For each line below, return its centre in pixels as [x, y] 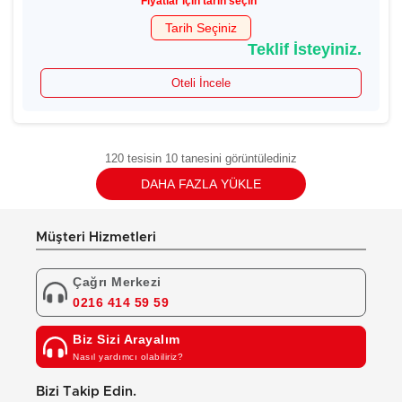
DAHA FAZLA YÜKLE [201, 184]
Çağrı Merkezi [117, 282]
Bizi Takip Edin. [86, 392]
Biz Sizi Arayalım [127, 339]
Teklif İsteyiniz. [305, 49]
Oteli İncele [201, 83]
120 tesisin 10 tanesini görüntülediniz [201, 158]
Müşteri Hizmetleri [96, 237]
